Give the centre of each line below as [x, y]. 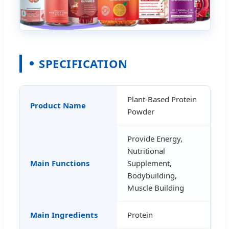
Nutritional [146, 151]
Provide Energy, [155, 138]
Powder [141, 111]
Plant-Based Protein [162, 99]
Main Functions [60, 163]
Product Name [58, 105]
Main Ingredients [64, 214]
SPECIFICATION [83, 63]
